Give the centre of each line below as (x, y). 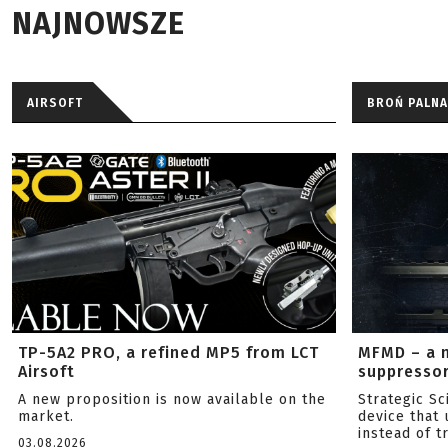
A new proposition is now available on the (172, 399)
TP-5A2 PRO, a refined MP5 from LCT (168, 352)
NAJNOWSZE (98, 24)
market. (46, 416)
